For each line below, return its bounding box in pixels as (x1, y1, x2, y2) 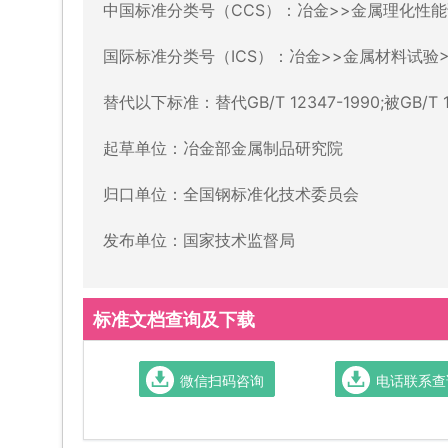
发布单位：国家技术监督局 (103, 229, 295, 250)
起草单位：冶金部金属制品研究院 (103, 137, 343, 158)
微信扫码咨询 (180, 369, 264, 390)
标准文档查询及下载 (93, 305, 255, 332)
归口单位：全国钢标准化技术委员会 (103, 183, 359, 204)
